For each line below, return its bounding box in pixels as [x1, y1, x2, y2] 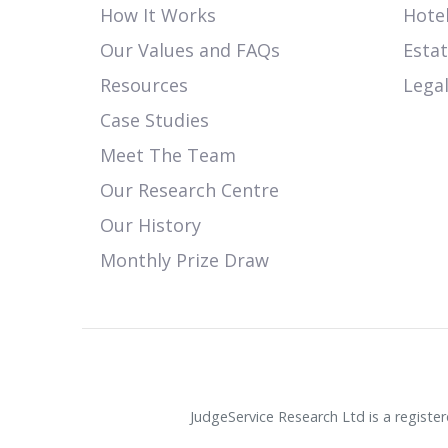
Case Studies [100, 108, 210, 133]
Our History [100, 213, 202, 238]
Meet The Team [100, 143, 237, 168]
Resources [100, 73, 189, 98]
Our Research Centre [100, 178, 280, 203]
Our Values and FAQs [100, 38, 281, 63]
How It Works [100, 3, 217, 28]
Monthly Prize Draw [100, 248, 270, 273]
